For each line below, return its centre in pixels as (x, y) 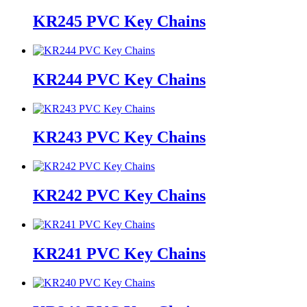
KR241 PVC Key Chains (119, 254)
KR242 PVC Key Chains (119, 196)
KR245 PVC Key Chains (119, 21)
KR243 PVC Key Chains (119, 137)
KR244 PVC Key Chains (119, 79)
